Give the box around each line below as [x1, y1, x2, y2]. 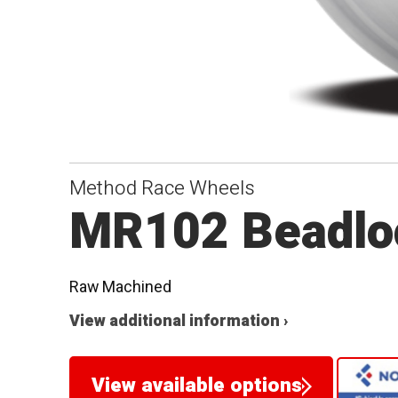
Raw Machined [69, 275, 172, 299]
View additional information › [69, 309, 289, 334]
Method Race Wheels [69, 173, 256, 203]
